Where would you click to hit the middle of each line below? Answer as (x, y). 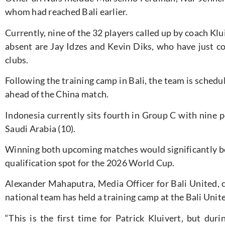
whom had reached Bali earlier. (67, 12)
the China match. (74, 94)
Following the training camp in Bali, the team (96, 81)
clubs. (17, 60)
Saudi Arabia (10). (40, 128)
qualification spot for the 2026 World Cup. (90, 162)
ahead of (22, 94)
